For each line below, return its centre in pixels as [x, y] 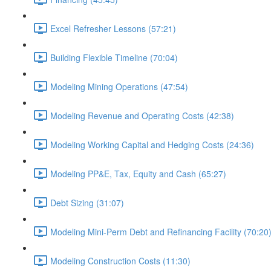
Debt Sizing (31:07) [87, 202]
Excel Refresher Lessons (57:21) [113, 28]
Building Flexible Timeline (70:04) [114, 57]
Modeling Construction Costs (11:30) [120, 260]
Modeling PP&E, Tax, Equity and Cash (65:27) [138, 173]
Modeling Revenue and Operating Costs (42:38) [142, 115]
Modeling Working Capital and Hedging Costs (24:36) [152, 144]
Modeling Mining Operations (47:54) [119, 86]
